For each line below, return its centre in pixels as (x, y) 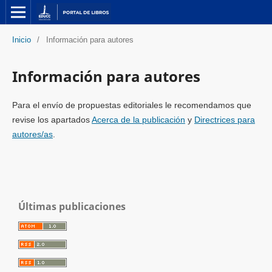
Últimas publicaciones (72, 207)
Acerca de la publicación (138, 119)
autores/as (32, 134)
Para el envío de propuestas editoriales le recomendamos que (131, 105)
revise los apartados (52, 119)
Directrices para (224, 119)
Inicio (21, 39)
